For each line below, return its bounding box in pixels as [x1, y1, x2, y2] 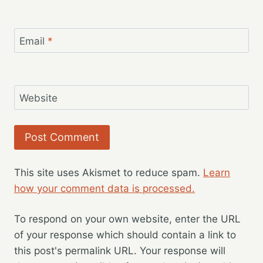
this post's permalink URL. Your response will [14, 245, 225, 257]
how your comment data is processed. [14, 182, 195, 194]
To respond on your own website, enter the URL [14, 213, 241, 225]
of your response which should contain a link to [14, 229, 236, 241]
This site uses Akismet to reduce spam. [14, 166, 203, 178]
